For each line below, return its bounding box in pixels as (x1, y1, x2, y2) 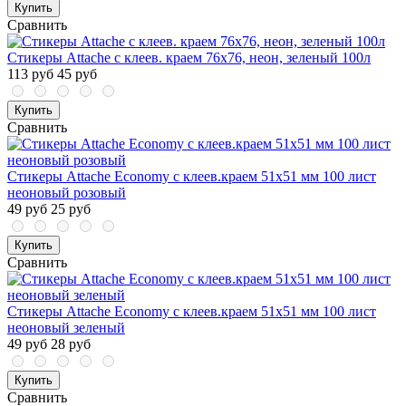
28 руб (51, 336, 91, 353)
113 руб (7, 66, 53, 82)
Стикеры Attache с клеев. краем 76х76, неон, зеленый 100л (7, 50, 371, 66)
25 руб (51, 201, 91, 217)
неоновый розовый (7, 185, 126, 201)
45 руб (57, 66, 97, 82)
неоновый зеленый (7, 320, 125, 336)
